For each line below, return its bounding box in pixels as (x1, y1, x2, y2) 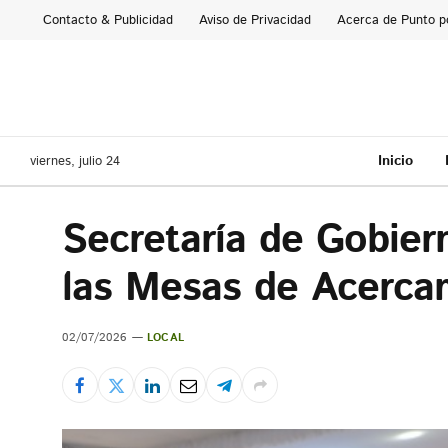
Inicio (377, 150, 413, 171)
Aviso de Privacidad (199, 10, 311, 30)
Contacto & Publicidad (43, 10, 173, 30)
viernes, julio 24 (30, 151, 120, 171)
